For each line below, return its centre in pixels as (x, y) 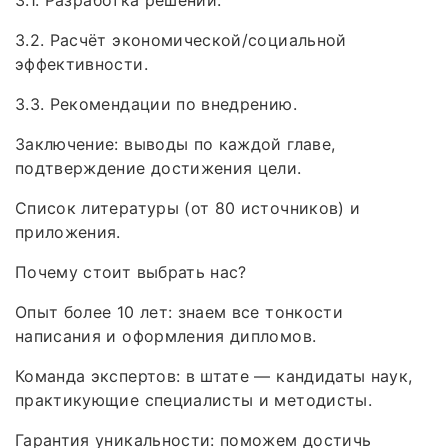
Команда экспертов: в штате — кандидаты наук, (214, 375)
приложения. (68, 231)
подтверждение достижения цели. (158, 167)
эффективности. (81, 63)
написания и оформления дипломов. (166, 335)
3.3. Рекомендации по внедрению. (156, 103)
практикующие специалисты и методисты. (193, 399)
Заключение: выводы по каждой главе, (175, 143)
